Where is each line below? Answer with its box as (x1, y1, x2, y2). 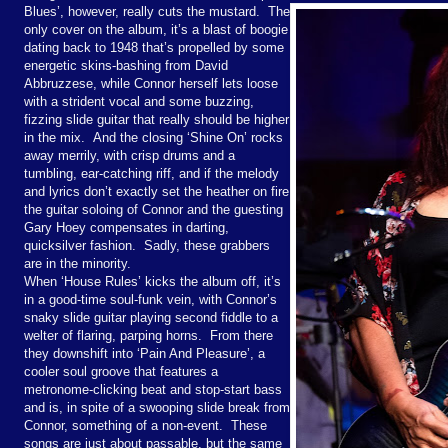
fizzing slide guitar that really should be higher (24, 111, 289, 127)
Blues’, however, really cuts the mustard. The (24, 3, 290, 19)
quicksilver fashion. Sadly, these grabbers (24, 237, 270, 253)
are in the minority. (24, 255, 131, 271)
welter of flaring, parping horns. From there (24, 327, 273, 343)
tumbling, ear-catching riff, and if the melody (24, 165, 279, 181)
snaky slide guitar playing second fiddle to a (24, 309, 278, 325)
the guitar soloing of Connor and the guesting (24, 201, 283, 217)
